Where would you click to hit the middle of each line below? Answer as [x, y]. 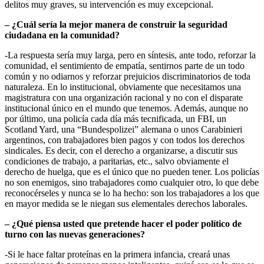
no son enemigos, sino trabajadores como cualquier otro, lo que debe [132, 182]
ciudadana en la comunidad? [62, 35]
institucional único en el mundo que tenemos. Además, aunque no [126, 108]
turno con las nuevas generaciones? [75, 234]
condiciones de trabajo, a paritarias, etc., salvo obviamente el [117, 161]
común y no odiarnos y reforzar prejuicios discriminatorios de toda [128, 76]
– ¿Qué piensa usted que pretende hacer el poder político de [123, 223]
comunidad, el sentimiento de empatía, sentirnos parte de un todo [125, 65]
